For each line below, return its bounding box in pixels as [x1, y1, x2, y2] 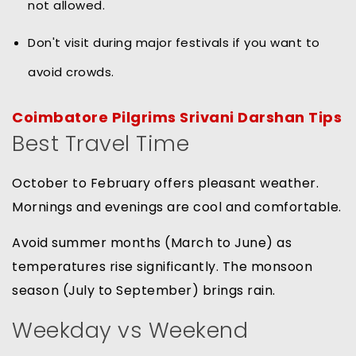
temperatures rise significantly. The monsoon [12, 257, 312, 277]
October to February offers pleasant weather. [12, 174, 319, 193]
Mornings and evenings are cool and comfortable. [12, 198, 342, 217]
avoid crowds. [28, 64, 114, 81]
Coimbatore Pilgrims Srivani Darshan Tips [12, 107, 342, 128]
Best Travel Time [12, 129, 189, 159]
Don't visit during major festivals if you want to [28, 34, 320, 52]
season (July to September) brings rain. [12, 281, 276, 300]
